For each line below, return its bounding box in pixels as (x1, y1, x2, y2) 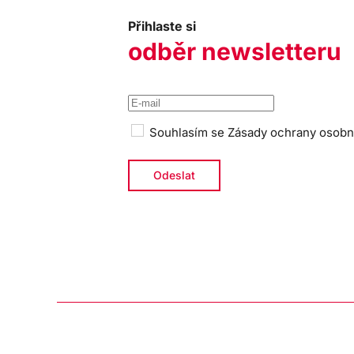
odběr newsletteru (128, 36, 341, 66)
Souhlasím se (146, 124, 228, 140)
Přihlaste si (128, 17, 196, 34)
